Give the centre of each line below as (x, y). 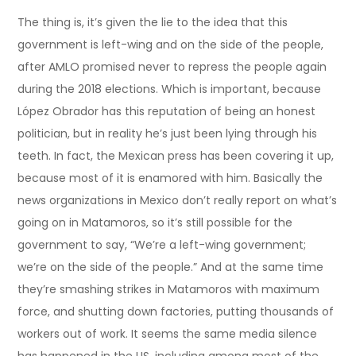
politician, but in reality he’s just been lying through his (168, 133)
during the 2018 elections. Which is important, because (170, 89)
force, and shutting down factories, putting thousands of (176, 311)
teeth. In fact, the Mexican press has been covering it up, (176, 155)
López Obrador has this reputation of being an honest (167, 111)
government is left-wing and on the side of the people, (171, 44)
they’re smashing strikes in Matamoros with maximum (169, 289)
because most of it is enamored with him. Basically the (170, 178)
